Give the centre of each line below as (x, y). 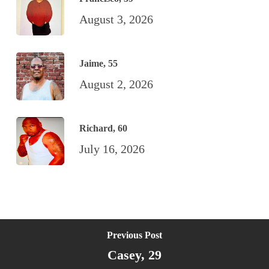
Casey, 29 (134, 255)
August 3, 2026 (116, 20)
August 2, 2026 (116, 84)
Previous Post (134, 235)
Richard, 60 (103, 128)
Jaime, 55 (98, 64)
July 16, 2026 (112, 149)
